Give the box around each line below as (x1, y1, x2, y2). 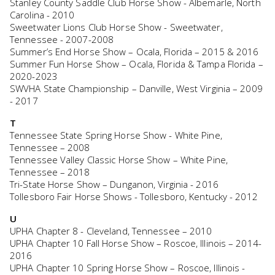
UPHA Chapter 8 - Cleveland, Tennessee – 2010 (10, 224, 212, 237)
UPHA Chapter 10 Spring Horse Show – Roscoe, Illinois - (10, 261, 246, 274)
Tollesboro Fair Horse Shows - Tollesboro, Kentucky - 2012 (10, 190, 258, 203)
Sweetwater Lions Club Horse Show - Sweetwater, (10, 20, 223, 33)
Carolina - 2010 (10, 8, 75, 21)
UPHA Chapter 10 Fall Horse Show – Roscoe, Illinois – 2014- (10, 236, 261, 249)
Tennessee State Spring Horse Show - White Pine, (10, 128, 222, 141)
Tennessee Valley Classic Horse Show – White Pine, (10, 153, 228, 166)
